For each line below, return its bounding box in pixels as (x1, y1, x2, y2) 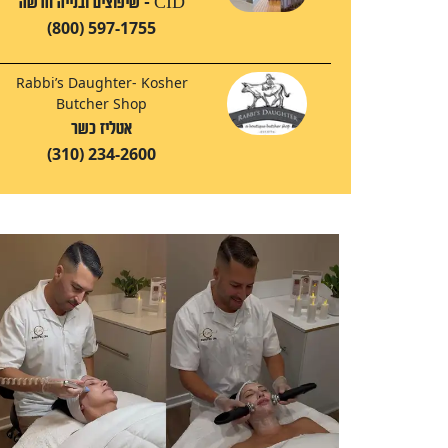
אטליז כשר (71, 119, 133, 139)
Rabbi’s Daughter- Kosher (15, 73, 188, 93)
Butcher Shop (56, 94, 148, 114)
